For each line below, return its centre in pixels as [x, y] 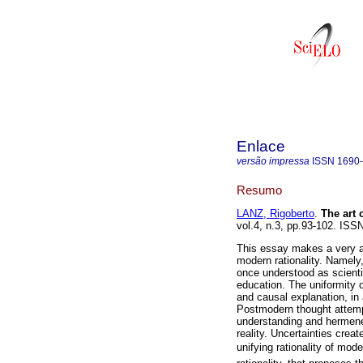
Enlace [261, 146]
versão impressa [273, 161]
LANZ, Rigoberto [275, 214]
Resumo [259, 190]
